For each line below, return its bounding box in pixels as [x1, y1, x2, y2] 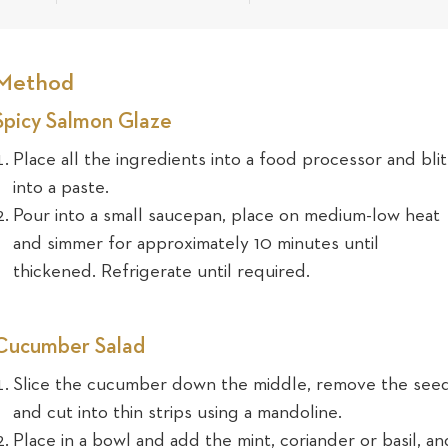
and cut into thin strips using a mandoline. [13, 403, 343, 422]
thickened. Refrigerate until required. [13, 262, 311, 281]
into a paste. [13, 178, 110, 197]
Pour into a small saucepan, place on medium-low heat [13, 206, 441, 225]
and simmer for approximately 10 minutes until [13, 234, 380, 253]
